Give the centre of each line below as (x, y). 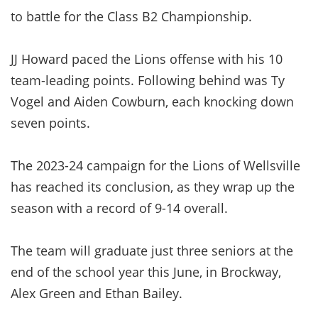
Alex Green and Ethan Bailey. (97, 293)
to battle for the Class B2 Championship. (131, 16)
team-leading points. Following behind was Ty (148, 80)
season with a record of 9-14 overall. (119, 208)
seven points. (50, 122)
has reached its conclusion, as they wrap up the (153, 186)
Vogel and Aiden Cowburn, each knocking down (152, 101)
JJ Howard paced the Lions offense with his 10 (147, 59)
